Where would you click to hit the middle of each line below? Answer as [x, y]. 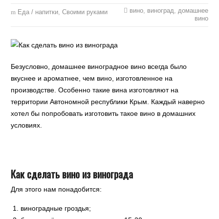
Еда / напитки [38, 12]
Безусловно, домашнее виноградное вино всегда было [99, 66]
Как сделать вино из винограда [72, 174]
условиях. [27, 125]
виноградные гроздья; [56, 208]
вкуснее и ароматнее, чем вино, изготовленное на [92, 78]
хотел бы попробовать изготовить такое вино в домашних [103, 113]
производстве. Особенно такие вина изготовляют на [95, 90]
